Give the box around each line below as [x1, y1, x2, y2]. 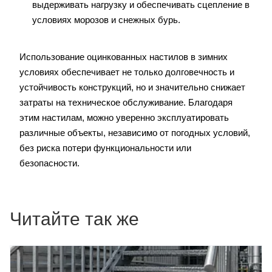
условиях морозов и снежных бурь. [32, 15, 180, 25]
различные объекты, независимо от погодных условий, [19, 127, 250, 138]
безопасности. [19, 158, 80, 169]
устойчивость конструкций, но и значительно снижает [19, 82, 245, 93]
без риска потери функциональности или [19, 143, 191, 154]
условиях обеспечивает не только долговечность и [19, 67, 234, 78]
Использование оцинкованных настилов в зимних [19, 52, 228, 63]
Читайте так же [10, 209, 139, 229]
